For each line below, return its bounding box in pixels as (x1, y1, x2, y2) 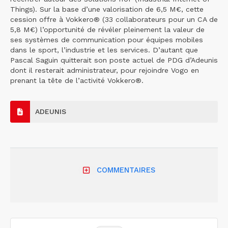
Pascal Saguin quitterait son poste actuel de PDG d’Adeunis (10, 56, 218, 64)
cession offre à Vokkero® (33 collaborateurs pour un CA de (10, 15, 218, 23)
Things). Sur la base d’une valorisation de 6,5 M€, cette (10, 5, 204, 13)
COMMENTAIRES (96, 165, 155, 175)
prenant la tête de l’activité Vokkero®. (10, 76, 144, 84)
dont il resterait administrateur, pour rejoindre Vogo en (10, 66, 199, 74)
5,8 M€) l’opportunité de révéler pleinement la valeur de (10, 25, 205, 34)
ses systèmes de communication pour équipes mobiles (10, 36, 203, 44)
